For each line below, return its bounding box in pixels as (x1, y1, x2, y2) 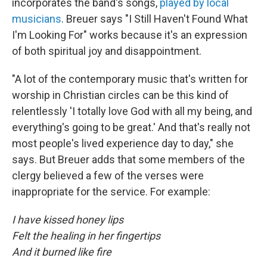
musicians (12, 12, 61, 25)
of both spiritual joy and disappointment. (12, 44, 201, 57)
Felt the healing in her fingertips (12, 229, 160, 242)
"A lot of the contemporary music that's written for (12, 72, 248, 85)
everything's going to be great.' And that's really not (12, 120, 250, 133)
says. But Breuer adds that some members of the (12, 153, 245, 166)
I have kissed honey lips (12, 213, 123, 226)
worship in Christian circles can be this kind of (12, 88, 229, 101)
